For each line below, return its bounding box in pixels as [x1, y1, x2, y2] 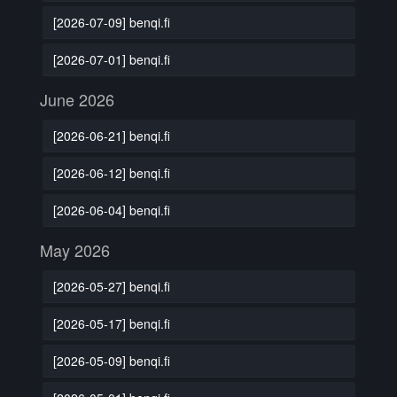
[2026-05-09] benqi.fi [52, 351, 170, 370]
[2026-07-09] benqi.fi [52, 12, 170, 31]
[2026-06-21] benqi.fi [52, 126, 170, 144]
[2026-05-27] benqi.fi [52, 276, 170, 295]
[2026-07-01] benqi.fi [52, 50, 170, 68]
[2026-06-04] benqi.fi [52, 200, 170, 219]
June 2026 [40, 88, 114, 111]
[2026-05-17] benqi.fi [52, 314, 170, 332]
